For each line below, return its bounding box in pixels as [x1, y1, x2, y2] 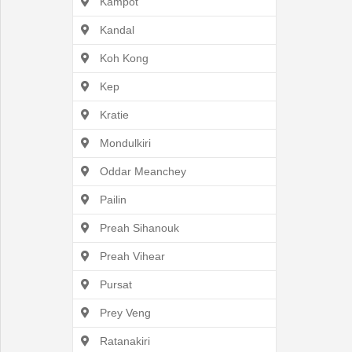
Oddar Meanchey [97, 165, 186, 178]
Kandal [97, 24, 134, 36]
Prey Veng [97, 306, 151, 319]
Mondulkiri [97, 137, 151, 149]
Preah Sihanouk [97, 222, 179, 234]
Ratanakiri [97, 335, 150, 347]
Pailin [97, 193, 126, 206]
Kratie [97, 108, 129, 121]
